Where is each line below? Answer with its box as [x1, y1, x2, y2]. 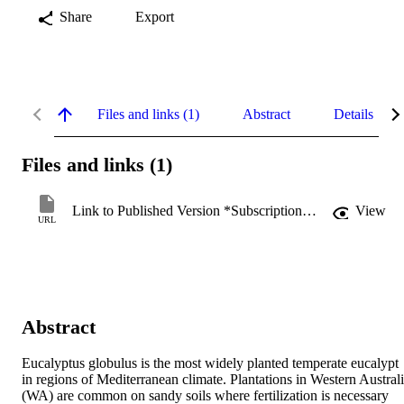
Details [334, 106, 373, 122]
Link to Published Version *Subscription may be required [302, 203, 317, 219]
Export [135, 8, 174, 24]
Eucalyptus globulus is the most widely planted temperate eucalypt [22, 355, 399, 372]
